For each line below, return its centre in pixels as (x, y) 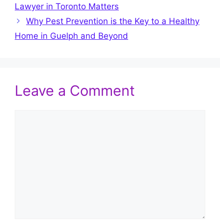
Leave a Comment (75, 91)
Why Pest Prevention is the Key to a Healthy (113, 21)
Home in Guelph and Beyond (71, 36)
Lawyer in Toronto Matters (67, 7)
